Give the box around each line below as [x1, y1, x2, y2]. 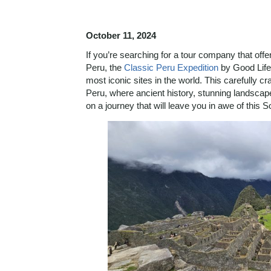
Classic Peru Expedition [124, 62, 218, 73]
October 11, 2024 [86, 30, 156, 41]
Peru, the [86, 62, 124, 73]
